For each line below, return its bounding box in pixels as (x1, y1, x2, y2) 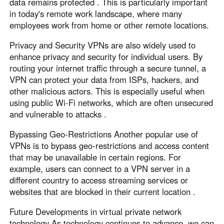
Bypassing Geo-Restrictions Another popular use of (9, 127, 198, 140)
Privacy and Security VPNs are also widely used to (9, 39, 196, 51)
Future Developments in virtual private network (9, 205, 182, 217)
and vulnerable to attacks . (9, 108, 107, 120)
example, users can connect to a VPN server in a (9, 162, 190, 174)
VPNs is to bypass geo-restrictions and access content (9, 139, 209, 151)
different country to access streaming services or (9, 173, 188, 186)
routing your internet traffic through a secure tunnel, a (9, 62, 206, 74)
